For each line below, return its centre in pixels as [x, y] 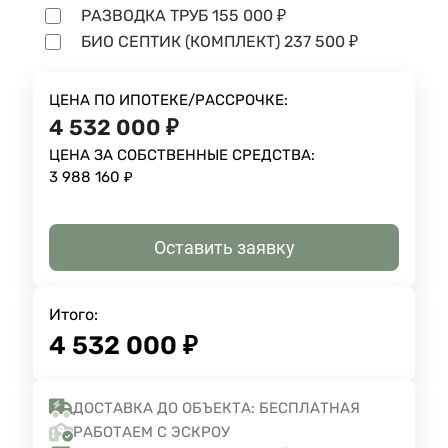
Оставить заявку [224, 248]
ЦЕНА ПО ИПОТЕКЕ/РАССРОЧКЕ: [168, 100]
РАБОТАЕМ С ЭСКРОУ [151, 432]
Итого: [73, 315]
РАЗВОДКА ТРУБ [146, 16]
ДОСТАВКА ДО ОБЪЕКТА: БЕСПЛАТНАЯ [216, 408]
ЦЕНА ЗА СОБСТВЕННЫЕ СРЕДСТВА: [182, 155]
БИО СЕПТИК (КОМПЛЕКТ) [182, 42]
